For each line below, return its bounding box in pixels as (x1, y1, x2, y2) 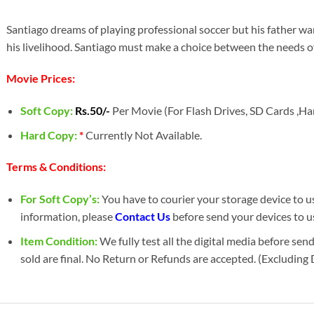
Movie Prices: (6, 71, 75, 86)
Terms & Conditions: (6, 160, 106, 174)
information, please (20, 210, 116, 224)
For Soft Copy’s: (20, 192, 100, 206)
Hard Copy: (20, 128, 80, 142)
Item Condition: (20, 233, 98, 247)
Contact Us (115, 210, 171, 224)
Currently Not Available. (86, 128, 203, 142)
